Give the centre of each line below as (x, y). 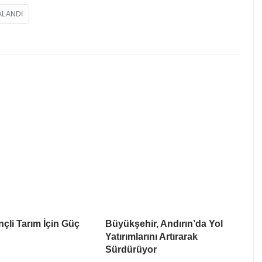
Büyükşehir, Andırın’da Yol (164, 224)
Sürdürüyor (131, 250)
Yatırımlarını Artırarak (151, 237)
